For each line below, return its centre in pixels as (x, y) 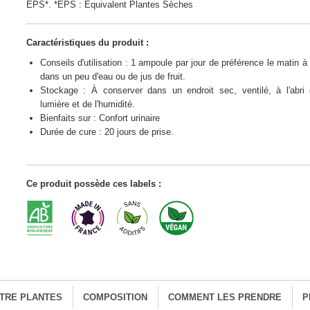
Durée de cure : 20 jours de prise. (107, 131)
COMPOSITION (116, 297)
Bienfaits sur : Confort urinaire (100, 118)
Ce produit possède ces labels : (93, 183)
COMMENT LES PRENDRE (225, 297)
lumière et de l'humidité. (87, 104)
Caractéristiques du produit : (87, 42)
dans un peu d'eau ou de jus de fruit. (112, 76)
